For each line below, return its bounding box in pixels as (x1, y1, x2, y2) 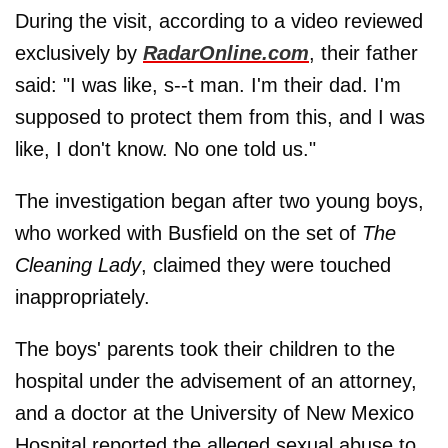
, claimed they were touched (141, 253, 391, 276)
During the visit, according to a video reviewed (15, 9, 423, 32)
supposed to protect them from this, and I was (15, 105, 425, 128)
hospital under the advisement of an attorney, (15, 369, 417, 392)
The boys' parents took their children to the (15, 337, 395, 360)
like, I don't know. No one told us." (15, 137, 316, 160)
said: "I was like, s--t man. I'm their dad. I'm (15, 73, 401, 96)
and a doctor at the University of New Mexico (15, 401, 414, 424)
